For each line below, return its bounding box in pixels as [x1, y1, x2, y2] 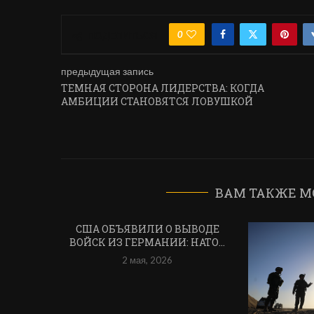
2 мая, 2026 [122, 254, 173, 266]
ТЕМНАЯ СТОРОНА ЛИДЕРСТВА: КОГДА [61, 81, 264, 95]
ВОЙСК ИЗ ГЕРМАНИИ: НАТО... [69, 235, 226, 249]
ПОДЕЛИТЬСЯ [88, 29, 157, 42]
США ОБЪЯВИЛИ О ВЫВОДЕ [75, 221, 219, 235]
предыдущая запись [61, 64, 153, 77]
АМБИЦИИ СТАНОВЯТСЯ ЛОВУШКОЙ [61, 94, 253, 108]
